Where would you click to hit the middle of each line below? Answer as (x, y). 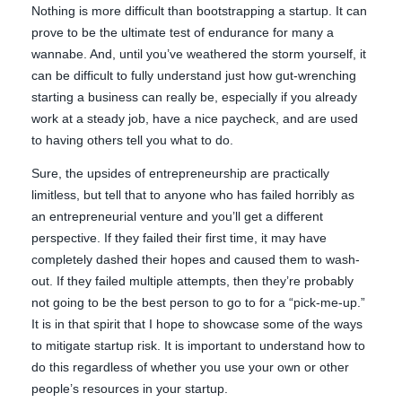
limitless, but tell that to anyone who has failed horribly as (193, 195)
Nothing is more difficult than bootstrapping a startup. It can (200, 11)
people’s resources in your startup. (130, 389)
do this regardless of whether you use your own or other (191, 367)
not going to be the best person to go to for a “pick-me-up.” (199, 303)
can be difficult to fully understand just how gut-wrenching (194, 76)
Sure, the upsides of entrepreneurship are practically (181, 174)
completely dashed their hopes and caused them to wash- (196, 260)
